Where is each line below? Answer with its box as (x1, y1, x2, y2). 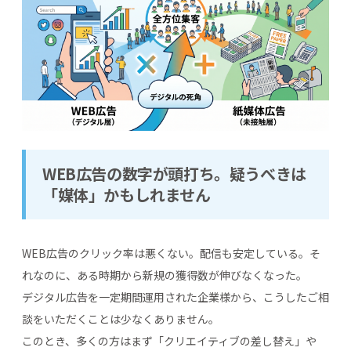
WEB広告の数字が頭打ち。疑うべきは (42, 161, 306, 185)
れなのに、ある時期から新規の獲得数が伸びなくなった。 (22, 266, 307, 283)
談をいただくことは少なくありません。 (22, 310, 219, 327)
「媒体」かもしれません (42, 183, 211, 206)
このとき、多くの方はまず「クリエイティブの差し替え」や (22, 332, 317, 349)
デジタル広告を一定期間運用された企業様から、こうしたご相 (22, 288, 329, 305)
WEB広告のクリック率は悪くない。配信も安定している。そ (22, 244, 320, 261)
